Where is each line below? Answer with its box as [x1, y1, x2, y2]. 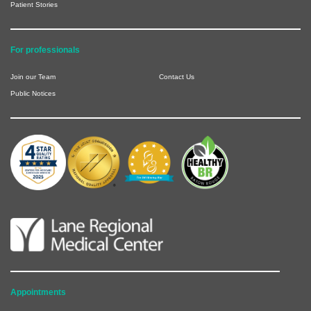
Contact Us [159, 72, 194, 81]
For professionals [10, 44, 80, 55]
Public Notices [10, 89, 56, 97]
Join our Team [10, 72, 56, 81]
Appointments [10, 287, 66, 298]
